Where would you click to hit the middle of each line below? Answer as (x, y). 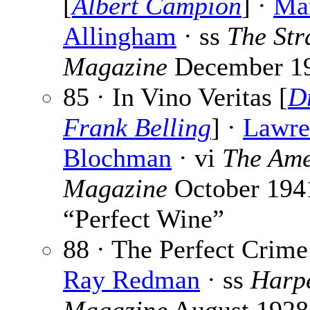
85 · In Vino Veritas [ (175, 97)
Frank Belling (137, 128)
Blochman (117, 158)
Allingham (120, 36)
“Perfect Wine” (144, 219)
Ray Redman (131, 280)
